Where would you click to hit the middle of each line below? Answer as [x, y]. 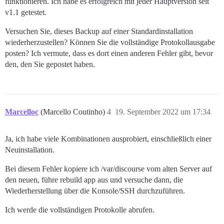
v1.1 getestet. [26, 12]
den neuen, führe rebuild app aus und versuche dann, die [94, 180]
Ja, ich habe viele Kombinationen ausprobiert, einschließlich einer [108, 139]
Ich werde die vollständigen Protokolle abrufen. [80, 210]
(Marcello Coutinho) [74, 112]
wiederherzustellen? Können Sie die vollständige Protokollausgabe [110, 42]
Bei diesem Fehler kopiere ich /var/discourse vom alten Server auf [108, 169]
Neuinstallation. [30, 150]
